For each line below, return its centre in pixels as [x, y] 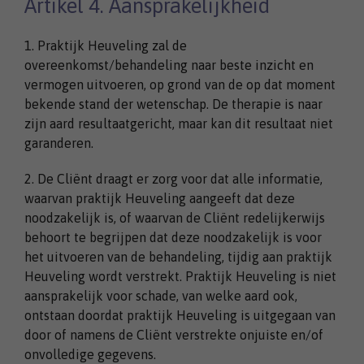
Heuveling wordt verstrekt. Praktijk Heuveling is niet [180, 276]
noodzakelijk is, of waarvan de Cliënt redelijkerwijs [175, 217]
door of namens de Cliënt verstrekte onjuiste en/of [174, 334]
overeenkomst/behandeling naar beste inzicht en [169, 65]
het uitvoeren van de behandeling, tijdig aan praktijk [178, 256]
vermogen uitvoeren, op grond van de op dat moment [180, 84]
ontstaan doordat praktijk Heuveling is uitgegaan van [180, 315]
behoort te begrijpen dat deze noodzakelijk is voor [173, 237]
